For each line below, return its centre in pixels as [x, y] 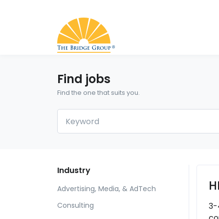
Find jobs [84, 79]
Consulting [76, 206]
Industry [74, 171]
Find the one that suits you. [99, 93]
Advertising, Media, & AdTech [107, 188]
